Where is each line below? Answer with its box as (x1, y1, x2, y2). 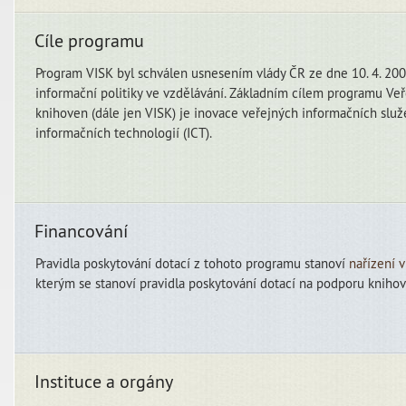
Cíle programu (34, 28, 144, 52)
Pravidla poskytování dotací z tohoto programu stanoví (35, 254, 349, 272)
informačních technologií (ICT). (35, 123, 212, 141)
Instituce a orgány (34, 369, 173, 392)
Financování (34, 218, 128, 242)
